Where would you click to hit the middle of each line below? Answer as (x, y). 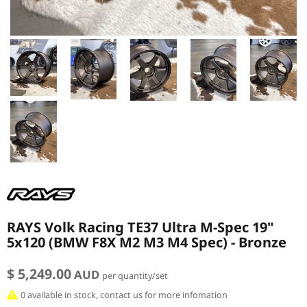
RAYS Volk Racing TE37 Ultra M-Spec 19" (140, 227)
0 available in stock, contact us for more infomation (124, 295)
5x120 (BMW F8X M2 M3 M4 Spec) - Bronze (147, 242)
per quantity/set (135, 275)
